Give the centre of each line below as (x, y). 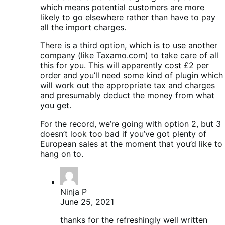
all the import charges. (83, 27)
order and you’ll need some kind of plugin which (132, 76)
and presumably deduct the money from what (127, 96)
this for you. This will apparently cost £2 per (125, 66)
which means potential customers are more (122, 7)
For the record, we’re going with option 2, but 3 (131, 124)
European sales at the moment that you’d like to (131, 144)
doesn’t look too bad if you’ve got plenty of (123, 134)
